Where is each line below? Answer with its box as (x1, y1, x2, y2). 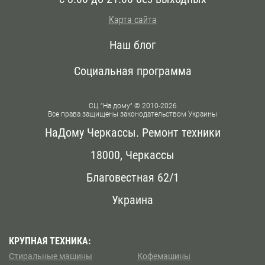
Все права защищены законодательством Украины (48, 110, 217, 119)
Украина (112, 193, 153, 208)
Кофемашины (137, 251, 190, 261)
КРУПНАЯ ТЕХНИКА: (9, 235, 91, 247)
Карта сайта (108, 14, 157, 26)
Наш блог (109, 38, 156, 53)
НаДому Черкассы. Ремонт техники (44, 125, 221, 140)
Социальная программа (73, 64, 192, 79)
